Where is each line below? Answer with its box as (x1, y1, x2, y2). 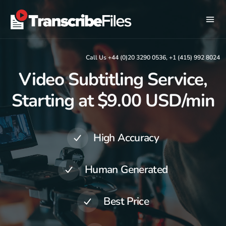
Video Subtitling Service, (18, 68, 208, 92)
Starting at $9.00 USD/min (12, 89, 214, 113)
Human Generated (84, 162, 168, 177)
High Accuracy (93, 131, 159, 145)
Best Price (103, 194, 149, 209)
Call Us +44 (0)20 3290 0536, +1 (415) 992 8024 (86, 53, 220, 62)
